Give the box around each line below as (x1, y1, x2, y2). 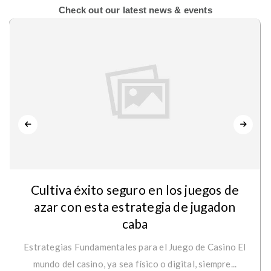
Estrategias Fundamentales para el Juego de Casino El (24, 241, 246, 252)
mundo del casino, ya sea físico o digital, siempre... (33, 258, 237, 269)
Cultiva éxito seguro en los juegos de (30, 182, 240, 197)
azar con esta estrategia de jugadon (34, 199, 236, 214)
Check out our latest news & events (59, 5, 212, 15)
